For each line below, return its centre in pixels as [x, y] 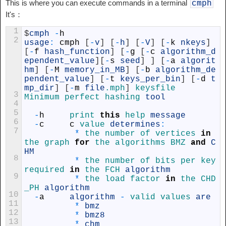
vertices [178, 134]
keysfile [155, 88]
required [47, 170]
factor [148, 179]
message [168, 116]
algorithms [143, 143]
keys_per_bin [150, 79]
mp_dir [39, 88]
